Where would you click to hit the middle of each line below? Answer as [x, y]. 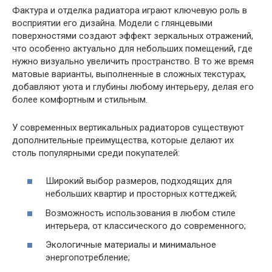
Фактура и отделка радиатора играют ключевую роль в [130, 10]
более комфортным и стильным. [80, 99]
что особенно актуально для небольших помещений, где [132, 48]
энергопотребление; [88, 258]
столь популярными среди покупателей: [96, 153]
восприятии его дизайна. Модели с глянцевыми [112, 23]
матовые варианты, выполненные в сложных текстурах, [129, 74]
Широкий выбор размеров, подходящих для [139, 181]
